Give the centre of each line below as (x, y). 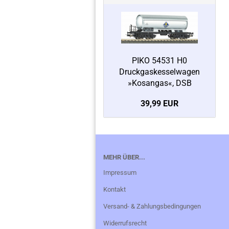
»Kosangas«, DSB (159, 83)
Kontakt (114, 189)
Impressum (120, 173)
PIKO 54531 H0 (159, 61)
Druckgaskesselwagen (159, 72)
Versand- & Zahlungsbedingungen (152, 206)
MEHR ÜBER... (124, 157)
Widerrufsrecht (125, 223)
